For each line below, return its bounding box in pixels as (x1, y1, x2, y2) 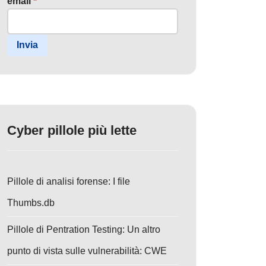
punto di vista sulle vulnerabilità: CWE (7, 245, 167, 256)
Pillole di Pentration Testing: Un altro (7, 224, 160, 235)
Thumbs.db (7, 197, 55, 208)
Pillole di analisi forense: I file (7, 176, 130, 186)
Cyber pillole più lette (7, 122, 137, 138)
